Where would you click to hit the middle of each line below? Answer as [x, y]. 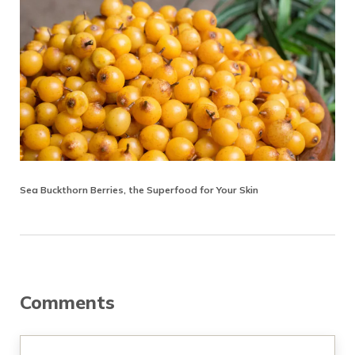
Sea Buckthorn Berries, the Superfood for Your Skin [139, 190]
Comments [67, 302]
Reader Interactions [127, 275]
